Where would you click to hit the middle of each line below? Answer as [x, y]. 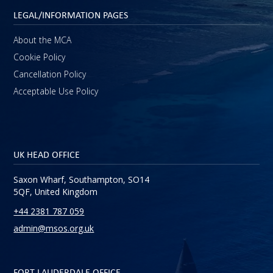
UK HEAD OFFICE [47, 154]
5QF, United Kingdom [56, 192]
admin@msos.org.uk [54, 228]
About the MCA [43, 40]
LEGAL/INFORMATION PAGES [71, 15]
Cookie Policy [40, 57]
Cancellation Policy [50, 74]
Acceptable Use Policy [56, 91]
